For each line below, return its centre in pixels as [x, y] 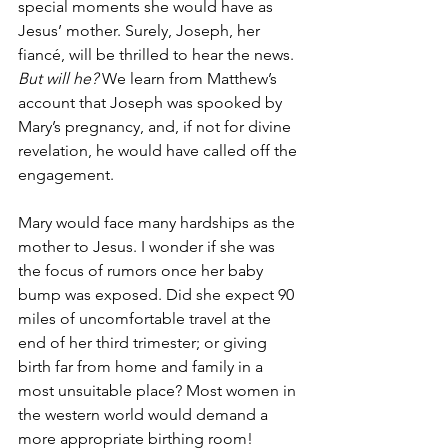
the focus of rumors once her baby [142, 270]
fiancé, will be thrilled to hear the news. [158, 54]
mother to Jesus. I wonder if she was [148, 246]
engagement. [66, 174]
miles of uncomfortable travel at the [146, 318]
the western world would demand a [145, 414]
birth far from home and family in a [142, 366]
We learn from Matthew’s [189, 78]
